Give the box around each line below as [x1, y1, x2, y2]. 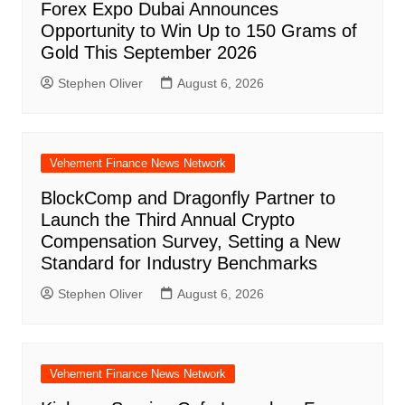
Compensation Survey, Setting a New [40, 231, 340, 252]
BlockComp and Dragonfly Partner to [40, 188, 335, 209]
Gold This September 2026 [40, 42, 257, 63]
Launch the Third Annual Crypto [40, 210, 295, 231]
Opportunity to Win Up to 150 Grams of [40, 21, 357, 42]
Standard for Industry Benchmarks [40, 253, 317, 274]
